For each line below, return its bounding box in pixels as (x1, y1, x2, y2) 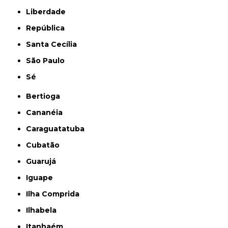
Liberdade (31, 7, 66, 17)
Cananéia (32, 108, 63, 118)
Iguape (28, 173, 53, 183)
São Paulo (31, 56, 65, 66)
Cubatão (32, 140, 60, 150)
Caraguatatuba (32, 124, 85, 134)
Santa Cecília (31, 40, 77, 49)
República (31, 23, 65, 33)
